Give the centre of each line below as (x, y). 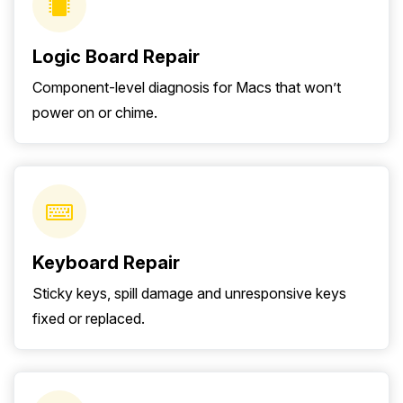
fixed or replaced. (89, 319)
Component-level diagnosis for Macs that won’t (187, 88)
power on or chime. (95, 113)
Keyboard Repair (106, 263)
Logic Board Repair (116, 57)
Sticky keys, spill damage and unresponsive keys (189, 294)
